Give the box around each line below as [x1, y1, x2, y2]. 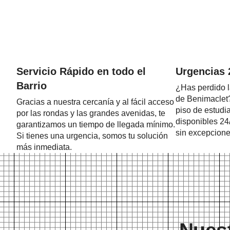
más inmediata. [16, 143, 72, 152]
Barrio [16, 80, 47, 92]
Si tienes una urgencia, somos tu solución [16, 131, 168, 141]
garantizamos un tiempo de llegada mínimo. [16, 120, 175, 129]
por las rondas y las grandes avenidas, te [16, 109, 165, 118]
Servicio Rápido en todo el [16, 66, 146, 78]
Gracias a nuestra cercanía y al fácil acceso [16, 98, 174, 107]
